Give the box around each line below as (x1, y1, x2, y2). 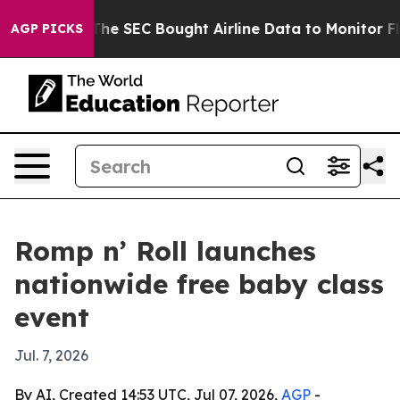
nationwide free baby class (14, 267, 384, 301)
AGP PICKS (11, 21, 83, 37)
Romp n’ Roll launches (14, 234, 316, 268)
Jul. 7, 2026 (14, 346, 88, 364)
